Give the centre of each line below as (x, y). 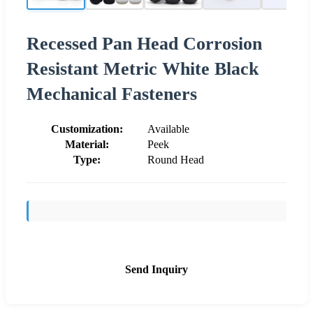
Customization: (87, 129)
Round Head (176, 159)
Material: (87, 144)
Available (168, 129)
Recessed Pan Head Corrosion (144, 43)
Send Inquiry (156, 269)
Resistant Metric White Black (143, 68)
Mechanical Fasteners (112, 94)
